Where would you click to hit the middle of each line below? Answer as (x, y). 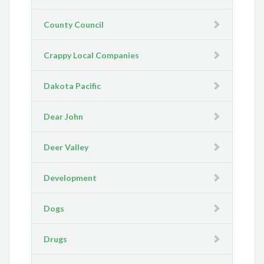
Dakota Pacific (72, 86)
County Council (74, 25)
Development (70, 178)
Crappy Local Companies (92, 55)
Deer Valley (66, 147)
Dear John (64, 117)
